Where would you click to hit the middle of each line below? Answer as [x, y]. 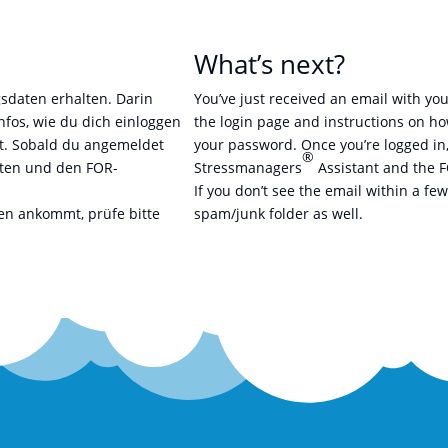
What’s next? [270, 63]
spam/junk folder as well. [279, 213]
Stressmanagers [248, 167]
